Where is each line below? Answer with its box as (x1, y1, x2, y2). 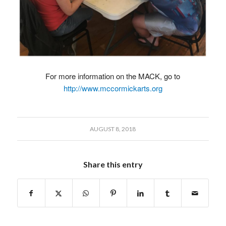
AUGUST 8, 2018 (90, 125, 136, 133)
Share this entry (83, 159, 143, 169)
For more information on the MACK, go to (45, 70, 181, 81)
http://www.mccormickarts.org (63, 82, 162, 93)
